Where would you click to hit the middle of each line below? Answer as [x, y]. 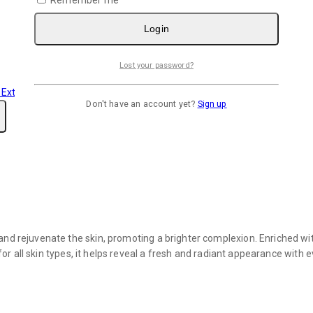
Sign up [212, 103]
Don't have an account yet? [142, 103]
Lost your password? [156, 66]
